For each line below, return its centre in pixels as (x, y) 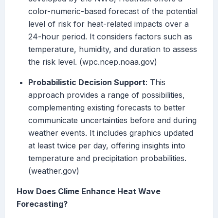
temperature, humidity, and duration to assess (113, 49)
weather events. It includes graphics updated (111, 133)
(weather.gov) (54, 171)
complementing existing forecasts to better (107, 108)
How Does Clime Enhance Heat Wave (89, 191)
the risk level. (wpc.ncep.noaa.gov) (93, 62)
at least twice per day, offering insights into (107, 146)
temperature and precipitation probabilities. (107, 158)
